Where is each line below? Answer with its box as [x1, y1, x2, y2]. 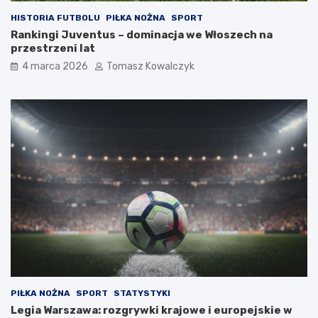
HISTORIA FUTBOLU [11, 12, 100, 23]
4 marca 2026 [22, 60, 88, 72]
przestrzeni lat [11, 41, 95, 55]
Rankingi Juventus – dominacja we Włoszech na [11, 28, 273, 41]
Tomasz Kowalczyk [106, 60, 194, 72]
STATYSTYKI [114, 288, 170, 299]
